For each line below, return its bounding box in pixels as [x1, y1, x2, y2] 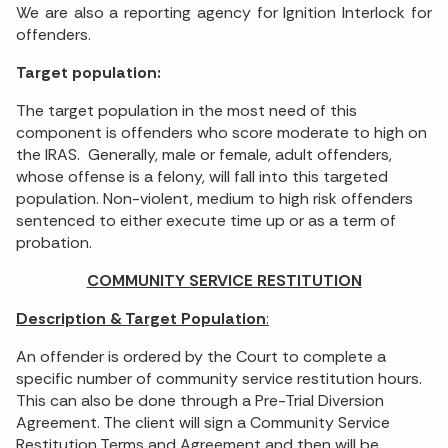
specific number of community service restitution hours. [16, 368, 422, 390]
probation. [16, 232, 92, 254]
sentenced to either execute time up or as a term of [16, 210, 396, 232]
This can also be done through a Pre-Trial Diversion [16, 390, 384, 412]
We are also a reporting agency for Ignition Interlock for [16, 2, 432, 24]
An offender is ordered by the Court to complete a [16, 346, 386, 368]
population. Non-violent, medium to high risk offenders [16, 188, 413, 210]
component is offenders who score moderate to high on [16, 122, 427, 144]
